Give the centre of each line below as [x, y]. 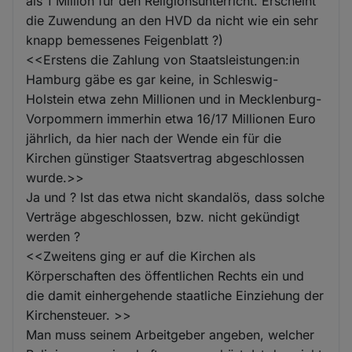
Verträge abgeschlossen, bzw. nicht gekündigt [163, 216]
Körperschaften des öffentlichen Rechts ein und [165, 275]
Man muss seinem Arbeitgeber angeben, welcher [170, 334]
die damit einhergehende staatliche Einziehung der [175, 295]
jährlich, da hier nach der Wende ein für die [154, 138]
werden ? [53, 236]
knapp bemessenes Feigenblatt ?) [125, 40]
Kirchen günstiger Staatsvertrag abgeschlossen [165, 158]
